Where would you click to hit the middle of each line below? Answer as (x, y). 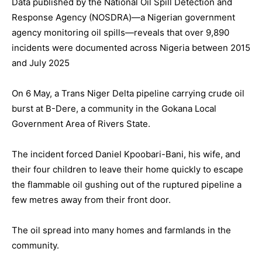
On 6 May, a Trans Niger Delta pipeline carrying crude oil (128, 94)
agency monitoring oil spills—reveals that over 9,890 (120, 33)
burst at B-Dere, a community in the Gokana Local (114, 109)
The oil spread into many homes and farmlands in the (121, 230)
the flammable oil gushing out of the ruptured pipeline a (127, 185)
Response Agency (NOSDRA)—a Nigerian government (123, 18)
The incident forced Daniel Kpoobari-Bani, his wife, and (126, 154)
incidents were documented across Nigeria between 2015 (131, 48)
